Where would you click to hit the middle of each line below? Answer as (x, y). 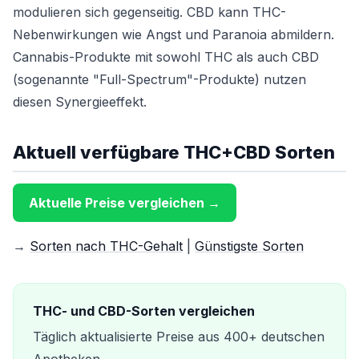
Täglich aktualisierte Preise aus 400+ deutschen (179, 337)
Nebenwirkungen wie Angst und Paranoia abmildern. (173, 34)
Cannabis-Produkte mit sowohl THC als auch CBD (166, 57)
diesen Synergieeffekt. (80, 102)
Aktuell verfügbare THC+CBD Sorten (174, 152)
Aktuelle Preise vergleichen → (125, 203)
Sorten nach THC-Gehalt (106, 246)
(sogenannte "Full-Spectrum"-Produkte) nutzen (159, 79)
